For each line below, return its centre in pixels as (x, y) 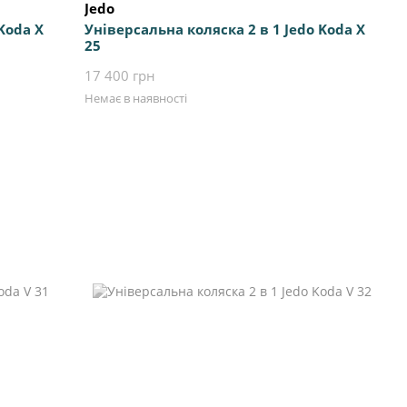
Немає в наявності (136, 99)
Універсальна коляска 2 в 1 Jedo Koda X (225, 30)
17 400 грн (120, 76)
